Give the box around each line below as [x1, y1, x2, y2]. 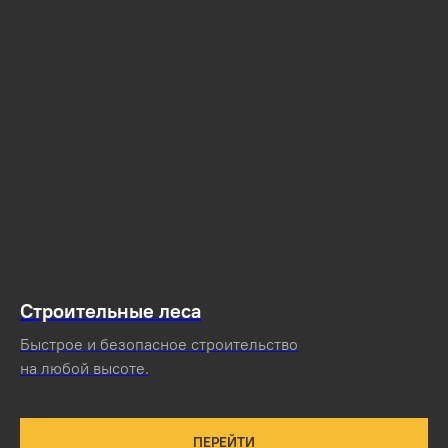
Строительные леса [20, 297, 201, 323]
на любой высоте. [20, 357, 149, 378]
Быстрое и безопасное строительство [20, 333, 298, 354]
